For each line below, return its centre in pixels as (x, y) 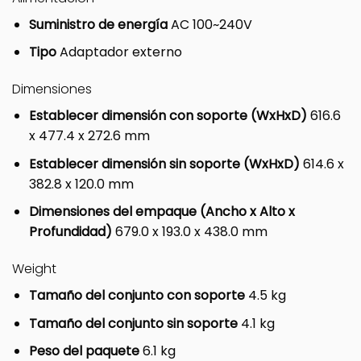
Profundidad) (72, 232)
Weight (34, 268)
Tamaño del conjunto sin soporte (135, 323)
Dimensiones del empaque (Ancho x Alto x (162, 212)
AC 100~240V (211, 24)
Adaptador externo (120, 52)
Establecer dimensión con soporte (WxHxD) (169, 115)
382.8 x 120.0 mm (81, 184)
